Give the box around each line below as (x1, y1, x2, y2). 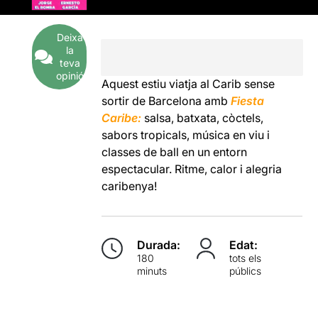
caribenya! (102, 178, 158, 193)
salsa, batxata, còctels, (141, 110, 264, 125)
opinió (55, 69, 84, 82)
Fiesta (231, 93, 265, 108)
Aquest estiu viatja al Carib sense (102, 76, 275, 91)
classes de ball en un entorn (102, 144, 248, 159)
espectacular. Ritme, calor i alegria (102, 161, 283, 176)
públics (229, 264, 261, 277)
